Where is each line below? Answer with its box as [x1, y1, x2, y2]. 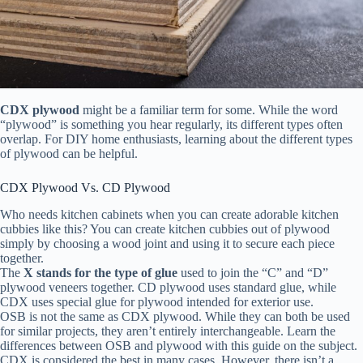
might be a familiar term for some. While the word [83, 103, 338, 117]
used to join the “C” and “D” [177, 266, 328, 280]
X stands [23, 266, 75, 280]
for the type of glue [75, 266, 177, 280]
